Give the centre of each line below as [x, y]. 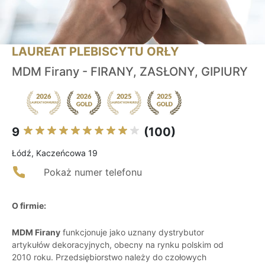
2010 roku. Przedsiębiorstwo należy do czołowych [109, 257]
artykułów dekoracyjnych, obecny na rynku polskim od [118, 245]
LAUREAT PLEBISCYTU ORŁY [95, 52]
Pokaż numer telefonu [93, 172]
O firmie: [29, 206]
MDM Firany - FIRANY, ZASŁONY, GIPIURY [130, 72]
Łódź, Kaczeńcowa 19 [55, 153]
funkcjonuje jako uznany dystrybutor [132, 232]
